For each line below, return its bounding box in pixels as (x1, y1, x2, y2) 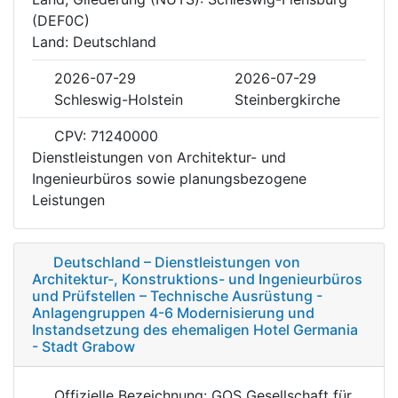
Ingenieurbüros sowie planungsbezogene (32, 169, 306, 187)
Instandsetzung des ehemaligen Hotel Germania (32, 320, 358, 338)
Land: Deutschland (32, 32, 156, 51)
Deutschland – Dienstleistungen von (53, 252, 300, 271)
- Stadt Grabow (32, 337, 135, 355)
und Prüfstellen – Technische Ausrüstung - (32, 286, 322, 305)
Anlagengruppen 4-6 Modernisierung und (32, 303, 314, 322)
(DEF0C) (32, 11, 90, 29)
